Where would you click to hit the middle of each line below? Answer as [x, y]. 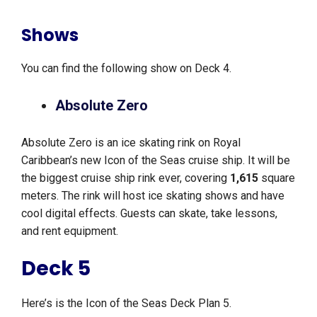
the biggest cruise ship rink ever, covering [126, 178]
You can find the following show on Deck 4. [128, 69]
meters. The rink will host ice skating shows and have [153, 196]
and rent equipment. [70, 231]
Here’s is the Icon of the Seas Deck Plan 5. [126, 304]
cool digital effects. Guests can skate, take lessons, [149, 214]
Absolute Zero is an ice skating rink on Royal [131, 143]
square [277, 178]
